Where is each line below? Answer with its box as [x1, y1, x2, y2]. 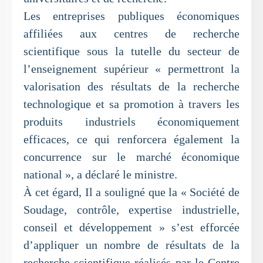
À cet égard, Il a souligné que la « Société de [23, 186, 240, 198]
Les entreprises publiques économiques [23, 9, 240, 22]
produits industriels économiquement [23, 115, 240, 128]
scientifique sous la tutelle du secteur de [23, 45, 240, 58]
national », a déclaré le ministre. [23, 168, 177, 181]
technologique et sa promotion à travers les [23, 97, 240, 110]
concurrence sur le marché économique [23, 150, 240, 163]
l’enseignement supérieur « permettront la [23, 62, 240, 75]
